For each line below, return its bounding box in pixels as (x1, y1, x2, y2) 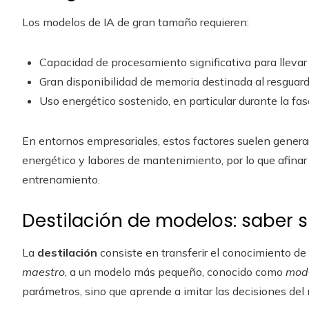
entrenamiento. (22, 172, 100, 186)
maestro (22, 265, 65, 279)
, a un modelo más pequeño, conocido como (65, 265, 286, 279)
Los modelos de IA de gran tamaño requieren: (22, 15, 249, 29)
